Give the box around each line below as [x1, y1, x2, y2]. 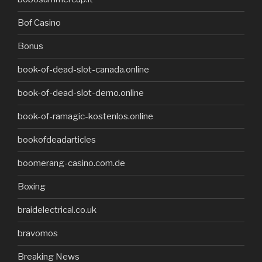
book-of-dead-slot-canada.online [18, 64, 149, 75]
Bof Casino [18, 18, 61, 29]
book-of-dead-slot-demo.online [18, 88, 144, 99]
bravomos [18, 228, 58, 239]
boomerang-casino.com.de [18, 158, 125, 169]
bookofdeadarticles [18, 135, 96, 146]
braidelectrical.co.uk [18, 205, 96, 216]
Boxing [18, 181, 46, 192]
